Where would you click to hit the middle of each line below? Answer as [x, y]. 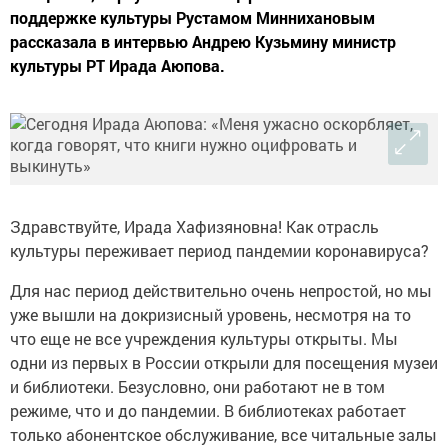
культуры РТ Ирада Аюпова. [117, 65]
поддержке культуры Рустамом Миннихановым [192, 17]
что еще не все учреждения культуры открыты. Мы [204, 338]
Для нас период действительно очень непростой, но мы [221, 290]
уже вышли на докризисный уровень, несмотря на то [210, 314]
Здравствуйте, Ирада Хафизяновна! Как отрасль [194, 226]
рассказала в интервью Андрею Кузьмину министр [203, 41]
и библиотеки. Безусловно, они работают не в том [197, 386]
